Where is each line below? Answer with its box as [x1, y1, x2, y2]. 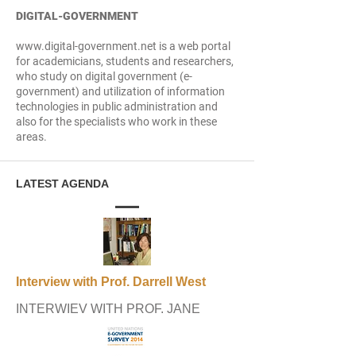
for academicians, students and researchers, [16, 55, 234, 68]
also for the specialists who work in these [16, 115, 217, 128]
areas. [16, 130, 47, 143]
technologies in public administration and [16, 100, 218, 113]
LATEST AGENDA [16, 177, 109, 190]
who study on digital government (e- [16, 70, 192, 83]
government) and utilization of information [16, 85, 225, 98]
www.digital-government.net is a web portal [16, 40, 230, 52]
